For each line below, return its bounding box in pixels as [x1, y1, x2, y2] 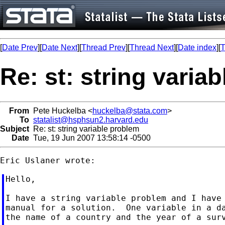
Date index [178, 43, 216, 52]
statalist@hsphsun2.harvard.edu [33, 115, 148, 124]
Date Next [42, 43, 77, 52]
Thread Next [130, 43, 174, 52]
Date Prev [2, 43, 38, 52]
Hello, [5, 174, 36, 184]
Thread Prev [81, 43, 126, 52]
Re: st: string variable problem [29, 124, 139, 133]
